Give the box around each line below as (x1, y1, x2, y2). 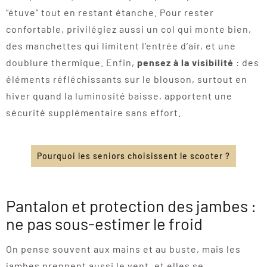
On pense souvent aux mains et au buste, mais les (5, 243, 241, 254)
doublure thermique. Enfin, (5, 56, 137, 68)
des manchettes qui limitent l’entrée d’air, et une (5, 39, 236, 51)
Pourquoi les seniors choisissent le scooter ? (37, 150, 230, 161)
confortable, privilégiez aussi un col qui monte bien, (5, 23, 252, 35)
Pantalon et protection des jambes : (5, 195, 256, 215)
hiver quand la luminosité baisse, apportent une (5, 89, 232, 101)
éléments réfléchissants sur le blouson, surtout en (5, 73, 247, 85)
